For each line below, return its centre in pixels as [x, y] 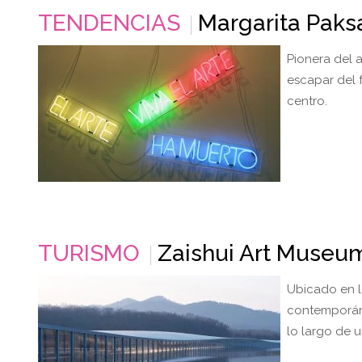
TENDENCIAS [109, 23]
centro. [310, 101]
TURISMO [89, 253]
